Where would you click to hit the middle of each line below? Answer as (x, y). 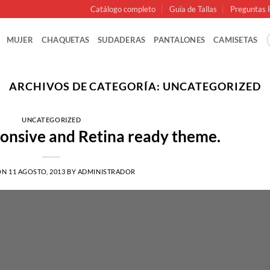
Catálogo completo (123, 9)
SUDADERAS (122, 40)
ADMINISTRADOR (107, 171)
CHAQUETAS (65, 40)
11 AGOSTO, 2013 (37, 171)
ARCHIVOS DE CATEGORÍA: (86, 86)
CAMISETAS (236, 40)
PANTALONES (180, 40)
